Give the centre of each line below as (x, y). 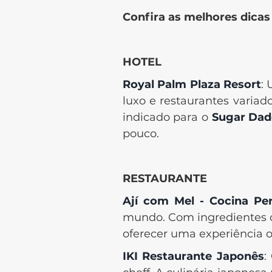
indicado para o (167, 117)
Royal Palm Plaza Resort (192, 84)
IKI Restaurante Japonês (193, 256)
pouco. (141, 134)
